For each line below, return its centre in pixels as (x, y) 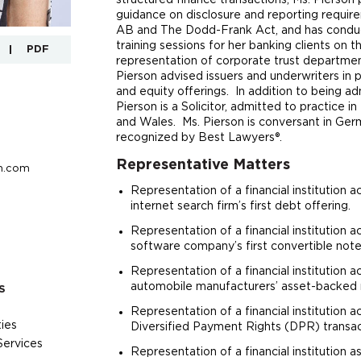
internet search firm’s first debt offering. (241, 206)
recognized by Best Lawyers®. (199, 138)
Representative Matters (203, 165)
